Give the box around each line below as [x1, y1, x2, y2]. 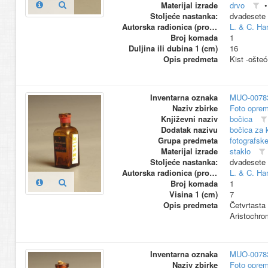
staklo [229, 145, 251, 157]
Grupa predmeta [157, 135, 218, 146]
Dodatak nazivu [160, 124, 218, 135]
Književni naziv [160, 113, 218, 124]
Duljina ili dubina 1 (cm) [128, 42, 218, 54]
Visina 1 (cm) [169, 188, 218, 200]
